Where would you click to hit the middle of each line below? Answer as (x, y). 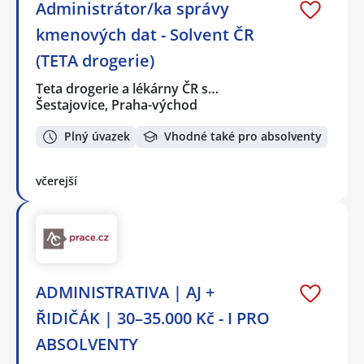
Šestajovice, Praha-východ (117, 105)
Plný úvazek (97, 136)
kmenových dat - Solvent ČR (145, 35)
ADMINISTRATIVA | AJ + (125, 292)
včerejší (56, 180)
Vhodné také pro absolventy (243, 136)
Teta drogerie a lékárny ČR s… (128, 89)
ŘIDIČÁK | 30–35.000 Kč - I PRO (153, 318)
